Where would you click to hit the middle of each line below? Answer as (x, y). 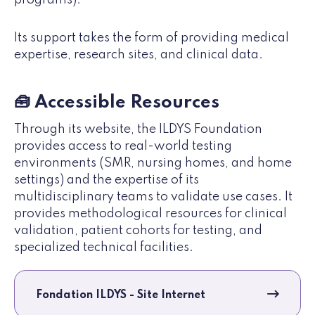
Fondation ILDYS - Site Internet (121, 295)
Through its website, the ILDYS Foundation (138, 129)
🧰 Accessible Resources (117, 102)
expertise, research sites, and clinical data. (139, 54)
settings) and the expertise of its (107, 180)
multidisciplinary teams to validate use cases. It (153, 197)
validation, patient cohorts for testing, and (138, 230)
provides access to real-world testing (123, 146)
